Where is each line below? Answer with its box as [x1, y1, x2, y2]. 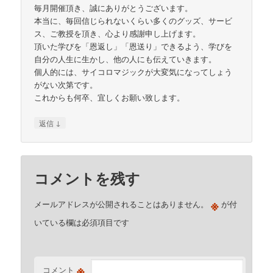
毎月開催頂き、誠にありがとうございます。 [34, 1, 193, 13]
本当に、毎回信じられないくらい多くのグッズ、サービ [34, 14, 233, 26]
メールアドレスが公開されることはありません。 [34, 198, 209, 210]
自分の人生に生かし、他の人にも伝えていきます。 [34, 52, 217, 65]
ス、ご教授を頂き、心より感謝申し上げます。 [34, 27, 201, 39]
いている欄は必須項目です [34, 216, 130, 229]
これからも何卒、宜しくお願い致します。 [34, 91, 185, 103]
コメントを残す [34, 168, 141, 189]
